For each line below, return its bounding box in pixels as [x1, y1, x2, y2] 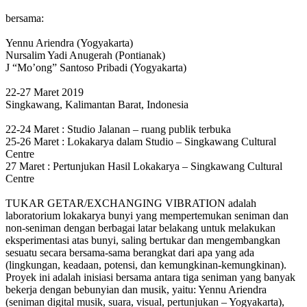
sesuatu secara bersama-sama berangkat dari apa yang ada [5, 246, 254, 258]
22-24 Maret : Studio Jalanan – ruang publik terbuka [5, 123, 231, 135]
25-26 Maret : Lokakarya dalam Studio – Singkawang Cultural [5, 135, 276, 147]
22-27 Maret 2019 [5, 86, 84, 98]
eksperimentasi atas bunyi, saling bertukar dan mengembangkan [5, 234, 280, 246]
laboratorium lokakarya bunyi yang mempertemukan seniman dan [5, 209, 288, 221]
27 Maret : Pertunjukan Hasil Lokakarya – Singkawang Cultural [5, 160, 282, 172]
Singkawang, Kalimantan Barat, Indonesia [5, 98, 188, 110]
